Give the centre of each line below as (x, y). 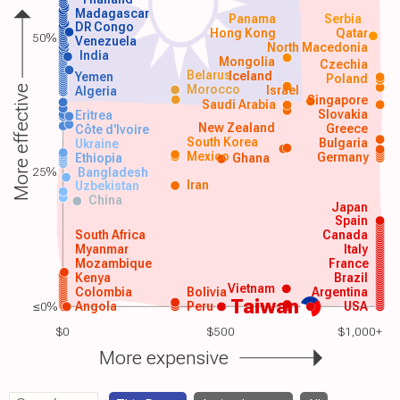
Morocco (214, 89)
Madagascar (112, 14)
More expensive (163, 357)
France (348, 263)
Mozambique (113, 263)
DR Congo (104, 27)
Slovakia (342, 114)
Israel (283, 90)
